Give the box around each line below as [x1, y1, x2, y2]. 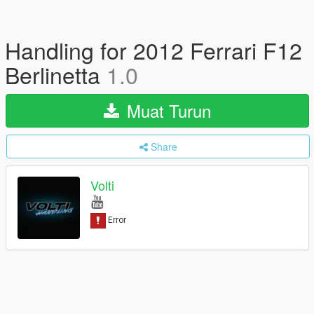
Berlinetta [5, 58, 107, 90]
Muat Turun [122, 98, 211, 123]
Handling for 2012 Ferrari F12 [5, 34, 302, 66]
